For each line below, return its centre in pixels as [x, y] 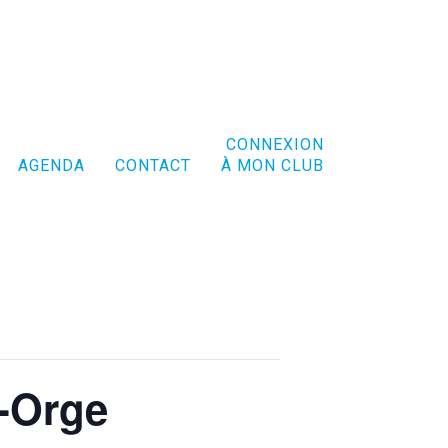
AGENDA [51, 165]
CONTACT [152, 165]
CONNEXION [274, 144]
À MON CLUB [272, 165]
